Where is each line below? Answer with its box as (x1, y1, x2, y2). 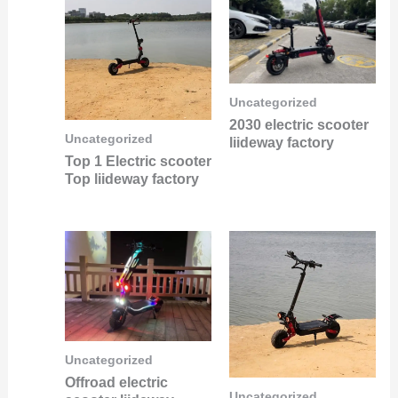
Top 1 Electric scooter (64, 153, 211, 169)
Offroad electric (64, 374, 168, 390)
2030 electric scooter (229, 116, 369, 132)
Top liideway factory (64, 171, 199, 187)
